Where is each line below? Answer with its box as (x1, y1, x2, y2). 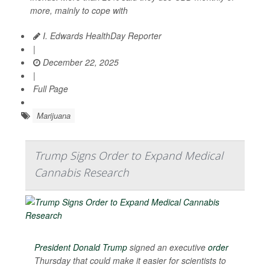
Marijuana (37, 110, 71, 121)
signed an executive (127, 241, 208, 253)
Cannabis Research (34, 165, 129, 180)
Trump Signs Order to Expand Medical (34, 148, 223, 163)
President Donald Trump (34, 241, 127, 253)
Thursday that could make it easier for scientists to (34, 254, 226, 266)
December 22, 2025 (40, 56, 119, 68)
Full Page (33, 83, 68, 95)
